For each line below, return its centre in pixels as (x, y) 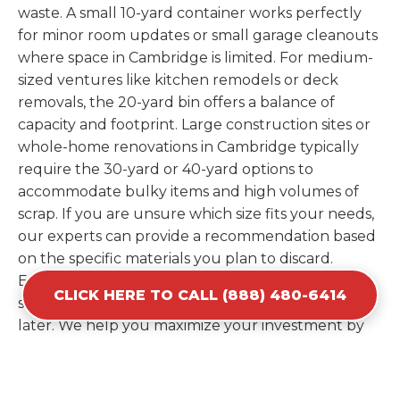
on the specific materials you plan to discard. (175, 259)
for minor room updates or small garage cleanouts (198, 36)
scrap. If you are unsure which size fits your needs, (196, 214)
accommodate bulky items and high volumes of (188, 192)
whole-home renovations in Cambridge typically (188, 147)
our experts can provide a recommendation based (197, 237)
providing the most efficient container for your (184, 348)
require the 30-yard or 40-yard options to (166, 170)
